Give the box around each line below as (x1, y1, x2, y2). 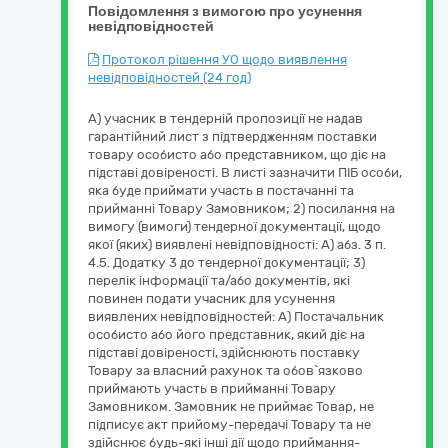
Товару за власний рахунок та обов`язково (88, 363, 363, 378)
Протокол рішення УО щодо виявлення (102, 52, 347, 67)
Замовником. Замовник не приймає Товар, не (88, 399, 374, 414)
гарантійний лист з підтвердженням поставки (88, 129, 377, 144)
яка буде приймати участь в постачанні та (88, 183, 354, 198)
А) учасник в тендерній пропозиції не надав (88, 111, 363, 126)
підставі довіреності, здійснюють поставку (88, 345, 360, 360)
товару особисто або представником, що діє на (88, 147, 386, 162)
